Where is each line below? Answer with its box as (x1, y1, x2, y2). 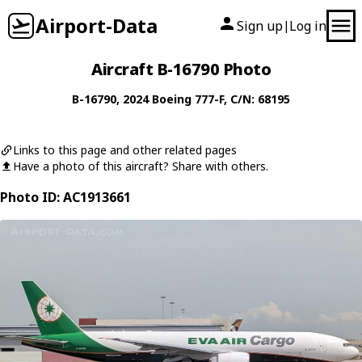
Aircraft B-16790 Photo (91, 58, 271, 80)
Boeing (152, 91, 192, 107)
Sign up (237, 17, 283, 35)
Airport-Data (36, 12, 158, 39)
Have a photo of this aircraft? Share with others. (13, 158, 268, 174)
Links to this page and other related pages (13, 142, 237, 158)
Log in (289, 17, 326, 35)
